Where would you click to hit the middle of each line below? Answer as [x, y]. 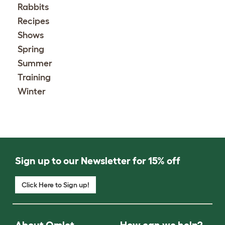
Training [34, 77]
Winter [32, 91]
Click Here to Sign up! [55, 185]
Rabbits [33, 7]
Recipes [33, 21]
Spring [31, 49]
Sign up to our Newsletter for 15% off [98, 160]
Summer [35, 63]
